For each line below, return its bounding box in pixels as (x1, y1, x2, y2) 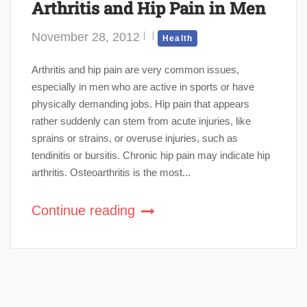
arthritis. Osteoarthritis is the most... (32, 166, 191, 178)
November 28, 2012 (32, 29, 140, 44)
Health (162, 33, 193, 43)
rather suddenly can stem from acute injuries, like (32, 114, 251, 127)
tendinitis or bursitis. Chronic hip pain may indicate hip (32, 149, 270, 161)
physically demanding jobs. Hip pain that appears (32, 97, 249, 110)
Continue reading (32, 202, 139, 218)
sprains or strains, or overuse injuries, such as (32, 132, 238, 144)
